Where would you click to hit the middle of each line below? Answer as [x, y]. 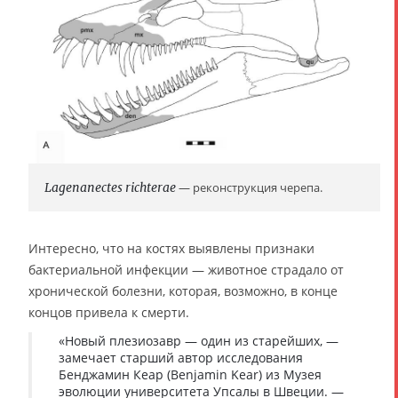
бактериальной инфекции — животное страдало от [186, 269]
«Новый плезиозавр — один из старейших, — [199, 340]
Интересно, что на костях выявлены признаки [171, 248]
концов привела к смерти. [109, 312]
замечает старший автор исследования [181, 357]
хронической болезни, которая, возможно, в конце [183, 291]
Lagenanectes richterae [110, 187]
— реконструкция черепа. [249, 187]
